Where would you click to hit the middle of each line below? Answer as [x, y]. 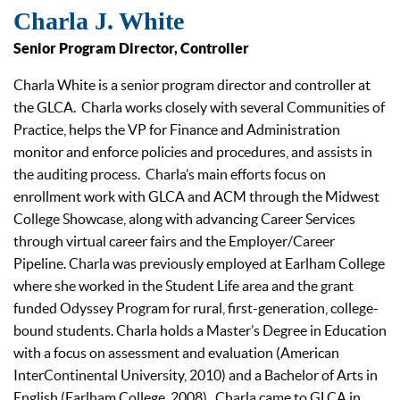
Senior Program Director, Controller [131, 48]
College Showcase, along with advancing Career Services [184, 218]
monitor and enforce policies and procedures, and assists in [193, 151]
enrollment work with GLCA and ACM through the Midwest [196, 196]
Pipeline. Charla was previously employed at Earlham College [199, 263]
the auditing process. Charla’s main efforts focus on [170, 174]
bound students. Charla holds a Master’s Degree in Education [200, 330]
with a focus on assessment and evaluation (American [176, 352]
